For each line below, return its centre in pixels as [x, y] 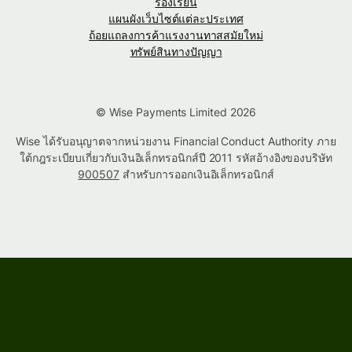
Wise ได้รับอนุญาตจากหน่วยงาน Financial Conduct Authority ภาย [176, 141]
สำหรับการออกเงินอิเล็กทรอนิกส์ [196, 174]
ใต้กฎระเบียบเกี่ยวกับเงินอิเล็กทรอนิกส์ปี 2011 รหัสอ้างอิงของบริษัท [176, 158]
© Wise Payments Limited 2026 [176, 112]
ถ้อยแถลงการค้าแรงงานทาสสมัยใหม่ [176, 35]
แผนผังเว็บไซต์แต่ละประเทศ [176, 19]
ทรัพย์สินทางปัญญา [176, 52]
